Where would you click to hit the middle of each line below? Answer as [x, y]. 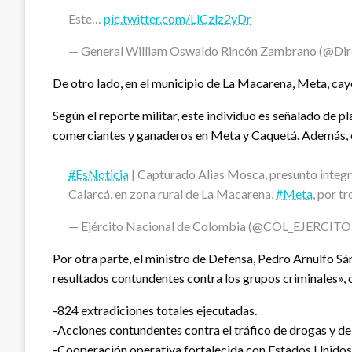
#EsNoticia [99, 174]
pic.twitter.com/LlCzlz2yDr [178, 19]
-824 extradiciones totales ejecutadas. [155, 310]
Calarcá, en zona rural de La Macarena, [172, 194]
